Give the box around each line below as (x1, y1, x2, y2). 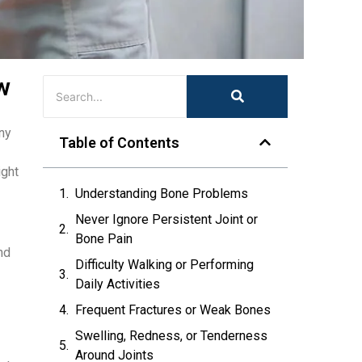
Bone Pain (75, 230, 133, 246)
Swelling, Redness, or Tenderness (75, 327, 268, 343)
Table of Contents (59, 133, 180, 151)
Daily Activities (75, 276, 161, 292)
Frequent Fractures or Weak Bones (75, 301, 271, 318)
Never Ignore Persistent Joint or (75, 211, 259, 227)
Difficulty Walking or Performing (75, 256, 255, 272)
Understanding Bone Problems (75, 185, 249, 201)
